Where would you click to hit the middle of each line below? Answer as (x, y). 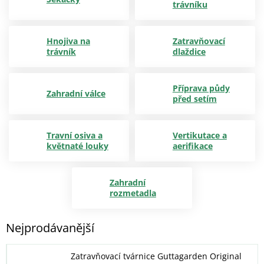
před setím (194, 99)
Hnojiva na (68, 41)
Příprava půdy (201, 88)
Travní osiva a (74, 135)
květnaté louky (77, 146)
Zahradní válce (76, 93)
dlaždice (189, 52)
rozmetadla (133, 193)
